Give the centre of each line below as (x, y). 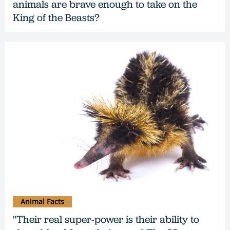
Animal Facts (42, 202)
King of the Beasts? (56, 17)
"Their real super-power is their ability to (106, 219)
